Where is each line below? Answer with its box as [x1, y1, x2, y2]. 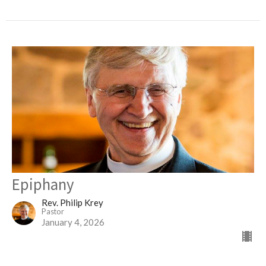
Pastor [42, 206, 64, 216]
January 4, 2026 [42, 216, 104, 227]
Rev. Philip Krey [42, 197, 103, 208]
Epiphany [12, 173, 74, 194]
